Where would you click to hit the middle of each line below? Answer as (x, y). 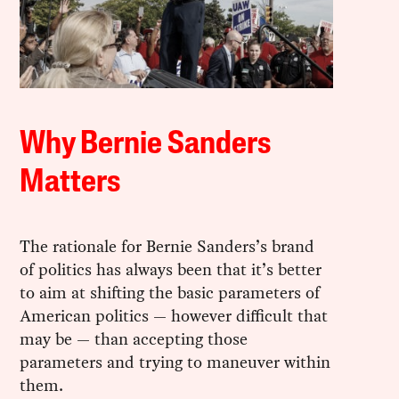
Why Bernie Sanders (146, 145)
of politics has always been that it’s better (171, 269)
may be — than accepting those (134, 338)
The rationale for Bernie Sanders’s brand (167, 246)
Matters (70, 183)
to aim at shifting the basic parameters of (170, 292)
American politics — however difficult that (174, 315)
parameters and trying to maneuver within (175, 362)
